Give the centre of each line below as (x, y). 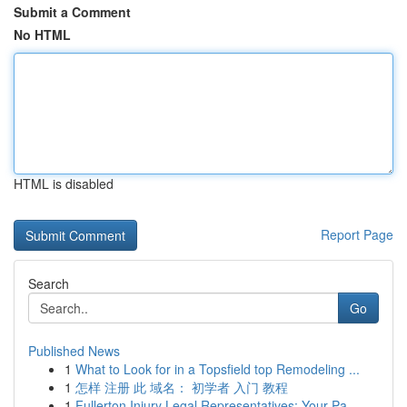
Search (49, 283)
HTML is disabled (64, 184)
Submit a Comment (72, 12)
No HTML (42, 35)
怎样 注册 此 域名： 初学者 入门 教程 (182, 387)
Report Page (357, 234)
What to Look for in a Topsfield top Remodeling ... (218, 369)
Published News (74, 351)
